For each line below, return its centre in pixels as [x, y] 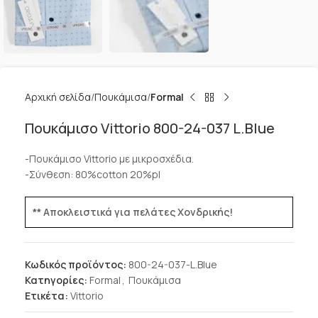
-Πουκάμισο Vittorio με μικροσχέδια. [109, 159]
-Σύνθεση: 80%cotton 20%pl [93, 174]
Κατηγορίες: [56, 280]
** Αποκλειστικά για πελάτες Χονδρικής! [133, 212]
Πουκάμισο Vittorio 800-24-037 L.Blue [150, 128]
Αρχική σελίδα [58, 97]
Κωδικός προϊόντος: [77, 264]
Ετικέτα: [46, 296]
